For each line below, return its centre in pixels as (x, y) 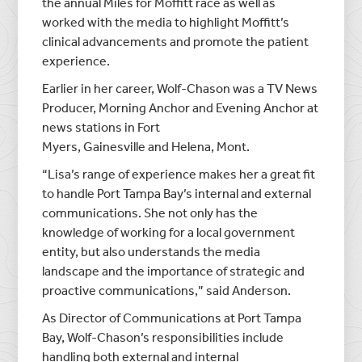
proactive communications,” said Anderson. (167, 290)
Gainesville (115, 146)
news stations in (90, 126)
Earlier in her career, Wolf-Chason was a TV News (180, 88)
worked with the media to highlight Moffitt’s (166, 21)
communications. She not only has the (150, 212)
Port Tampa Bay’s (145, 193)
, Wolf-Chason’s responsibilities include (173, 337)
